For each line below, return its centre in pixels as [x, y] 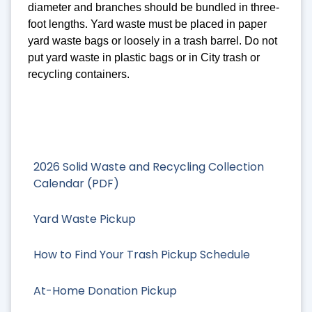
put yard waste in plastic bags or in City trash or [144, 57]
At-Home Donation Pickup [105, 290]
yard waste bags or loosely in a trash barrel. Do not [153, 40]
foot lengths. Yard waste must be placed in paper [147, 24]
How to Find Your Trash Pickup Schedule [142, 255]
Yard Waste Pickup [85, 219]
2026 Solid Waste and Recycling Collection [149, 167]
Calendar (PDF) [76, 184]
